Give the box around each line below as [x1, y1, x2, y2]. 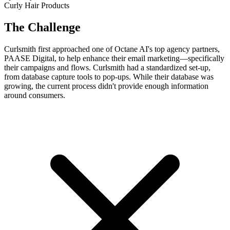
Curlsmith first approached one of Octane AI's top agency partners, [4, 44, 220, 53]
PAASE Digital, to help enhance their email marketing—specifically [4, 53, 224, 63]
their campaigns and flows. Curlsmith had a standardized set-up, [4, 63, 210, 72]
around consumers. [4, 90, 65, 100]
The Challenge [4, 20, 81, 34]
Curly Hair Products [4, 1, 69, 10]
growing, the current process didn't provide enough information [4, 81, 208, 90]
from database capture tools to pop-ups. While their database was [4, 72, 214, 81]
